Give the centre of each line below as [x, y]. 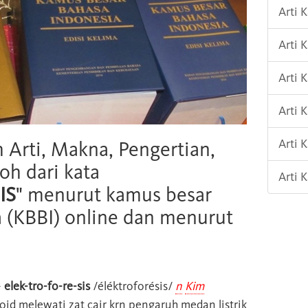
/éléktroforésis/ [133, 286]
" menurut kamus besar [114, 194]
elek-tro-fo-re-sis [47, 286]
